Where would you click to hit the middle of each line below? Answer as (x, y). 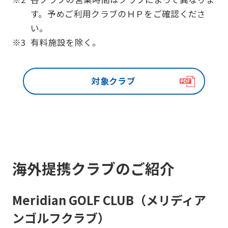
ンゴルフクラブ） (61, 218)
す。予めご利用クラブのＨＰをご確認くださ (118, 14)
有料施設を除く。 (66, 42)
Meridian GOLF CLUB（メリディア (109, 200)
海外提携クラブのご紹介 (93, 168)
